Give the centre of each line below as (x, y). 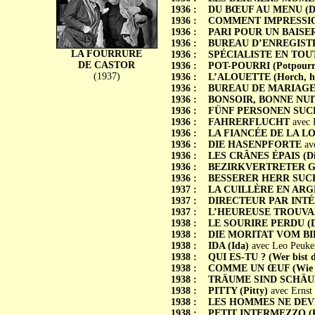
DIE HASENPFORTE (255, 144)
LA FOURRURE (107, 54)
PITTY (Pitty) (238, 291)
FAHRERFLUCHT (249, 122)
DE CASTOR (107, 65)
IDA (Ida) (228, 246)
